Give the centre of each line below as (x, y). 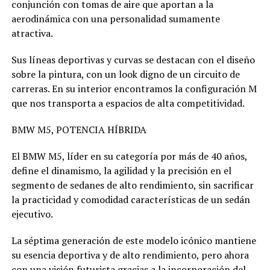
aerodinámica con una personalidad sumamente (115, 18)
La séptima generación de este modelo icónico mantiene (133, 240)
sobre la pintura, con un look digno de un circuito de (125, 74)
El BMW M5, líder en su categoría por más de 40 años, (129, 156)
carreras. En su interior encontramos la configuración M (134, 88)
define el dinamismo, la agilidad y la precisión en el (121, 170)
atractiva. (32, 33)
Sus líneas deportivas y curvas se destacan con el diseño (133, 59)
